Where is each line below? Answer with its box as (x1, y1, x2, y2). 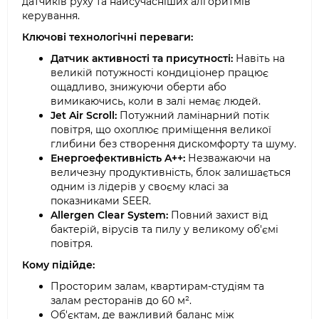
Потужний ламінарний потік (117, 109, 269, 122)
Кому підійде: (22, 258, 95, 271)
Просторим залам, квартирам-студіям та (51, 280, 264, 293)
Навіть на (233, 52, 285, 65)
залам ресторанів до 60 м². (51, 294, 192, 307)
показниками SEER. (51, 194, 151, 207)
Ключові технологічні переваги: (22, 31, 193, 43)
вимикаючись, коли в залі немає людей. (51, 95, 261, 108)
